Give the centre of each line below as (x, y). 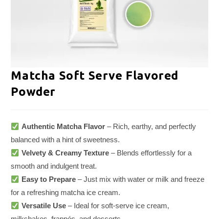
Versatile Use (44, 206)
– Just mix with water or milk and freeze (140, 179)
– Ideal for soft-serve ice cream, (117, 206)
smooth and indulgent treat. (54, 166)
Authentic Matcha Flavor (63, 127)
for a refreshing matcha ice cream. (66, 193)
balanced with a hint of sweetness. (66, 140)
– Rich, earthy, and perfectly (150, 127)
